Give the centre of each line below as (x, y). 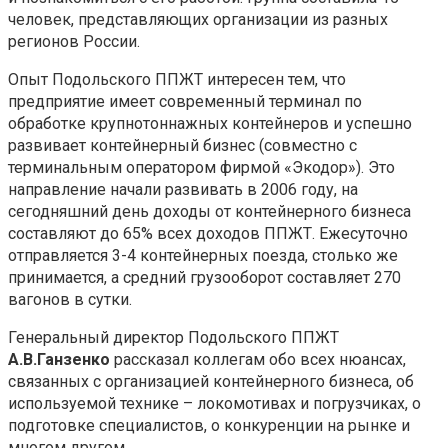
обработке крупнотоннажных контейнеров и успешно (210, 123)
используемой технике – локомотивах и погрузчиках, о (214, 403)
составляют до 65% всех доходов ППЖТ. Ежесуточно (208, 233)
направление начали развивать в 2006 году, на (183, 189)
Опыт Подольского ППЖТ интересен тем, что (177, 79)
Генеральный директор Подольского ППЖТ (173, 337)
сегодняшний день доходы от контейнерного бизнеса (209, 211)
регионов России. (74, 41)
